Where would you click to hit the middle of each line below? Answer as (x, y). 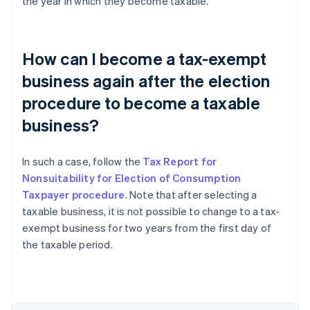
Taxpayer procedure (74, 195)
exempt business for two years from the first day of (147, 228)
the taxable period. (67, 245)
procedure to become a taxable (141, 103)
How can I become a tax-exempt (144, 59)
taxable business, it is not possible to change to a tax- (151, 211)
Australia (63, 252)
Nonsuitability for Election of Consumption (132, 178)
